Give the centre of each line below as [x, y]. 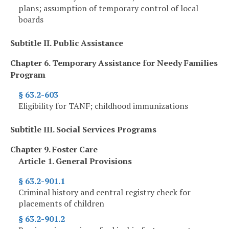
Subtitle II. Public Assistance [67, 43]
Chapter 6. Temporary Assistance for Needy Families [114, 63]
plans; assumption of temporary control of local [108, 8]
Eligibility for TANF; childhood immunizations [103, 106]
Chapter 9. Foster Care [54, 150]
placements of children [61, 204]
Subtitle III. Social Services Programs [83, 130]
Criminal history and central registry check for [105, 192]
